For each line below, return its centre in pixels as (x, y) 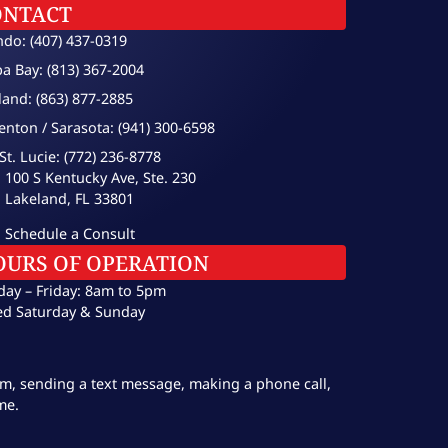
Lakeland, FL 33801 (69, 199)
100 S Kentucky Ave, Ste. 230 (100, 178)
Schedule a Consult (70, 233)
